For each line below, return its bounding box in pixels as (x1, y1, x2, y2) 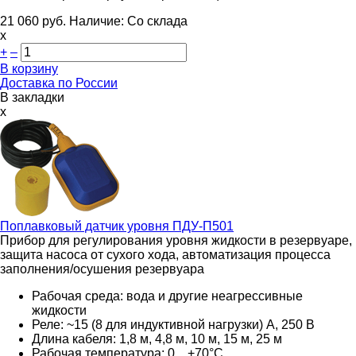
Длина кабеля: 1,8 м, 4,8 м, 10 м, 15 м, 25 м (32, 331, 282, 346)
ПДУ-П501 (169, 219, 234, 233)
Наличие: (69, 14, 127, 28)
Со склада (127, 14, 188, 28)
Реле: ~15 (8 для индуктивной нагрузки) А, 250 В (32, 317, 315, 331)
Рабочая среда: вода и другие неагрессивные (32, 288, 303, 303)
